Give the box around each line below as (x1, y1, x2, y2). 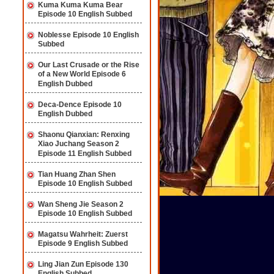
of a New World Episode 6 (38, 70, 126, 79)
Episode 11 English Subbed (38, 149, 131, 158)
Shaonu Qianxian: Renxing (38, 130, 130, 139)
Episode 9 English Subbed (38, 239, 128, 248)
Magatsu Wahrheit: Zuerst (38, 230, 128, 239)
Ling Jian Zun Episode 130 (38, 260, 128, 268)
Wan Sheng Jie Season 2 (38, 200, 124, 209)
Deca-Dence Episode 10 (38, 100, 122, 109)
